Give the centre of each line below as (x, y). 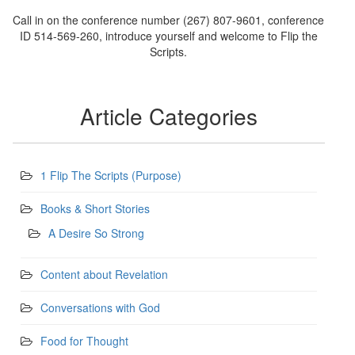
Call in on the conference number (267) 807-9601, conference (169, 19)
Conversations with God (100, 308)
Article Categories (168, 115)
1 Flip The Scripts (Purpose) (111, 176)
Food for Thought (84, 341)
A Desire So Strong (96, 233)
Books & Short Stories (95, 209)
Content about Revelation (104, 275)
